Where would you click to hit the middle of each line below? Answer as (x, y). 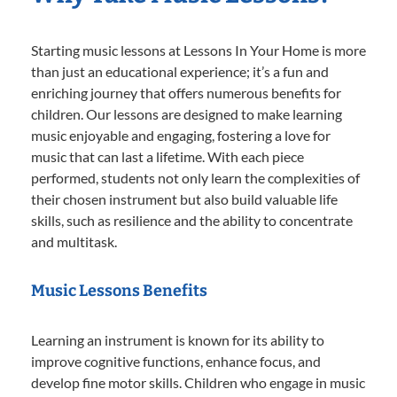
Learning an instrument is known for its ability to (178, 339)
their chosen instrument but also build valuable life (184, 198)
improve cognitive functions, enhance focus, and (176, 361)
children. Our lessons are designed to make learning (187, 113)
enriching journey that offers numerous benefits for (186, 92)
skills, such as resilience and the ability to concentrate (192, 220)
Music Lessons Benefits (119, 290)
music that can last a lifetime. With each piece (167, 156)
